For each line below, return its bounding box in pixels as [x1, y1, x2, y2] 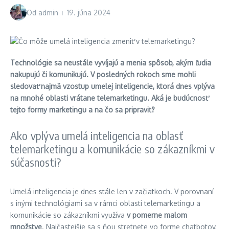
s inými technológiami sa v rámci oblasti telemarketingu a [10, 199, 200, 208]
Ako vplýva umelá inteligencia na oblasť [10, 128, 183, 143]
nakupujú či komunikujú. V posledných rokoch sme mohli [10, 70, 196, 79]
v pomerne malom [127, 211, 187, 219]
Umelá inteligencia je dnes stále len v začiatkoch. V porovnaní [10, 187, 214, 196]
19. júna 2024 [67, 8, 110, 17]
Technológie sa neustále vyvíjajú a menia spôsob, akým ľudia [10, 58, 211, 67]
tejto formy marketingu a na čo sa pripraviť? [10, 105, 155, 114]
